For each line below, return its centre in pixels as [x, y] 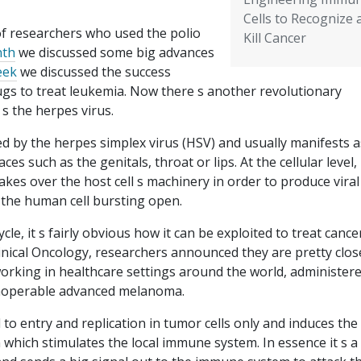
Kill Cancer [274, 38]
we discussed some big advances [115, 53]
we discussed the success [94, 72]
